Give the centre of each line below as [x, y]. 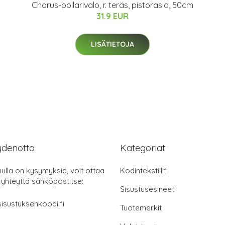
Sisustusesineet [147, 189]
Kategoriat [143, 148]
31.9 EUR [113, 16]
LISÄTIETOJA [113, 44]
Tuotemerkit [141, 208]
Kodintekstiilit [143, 171]
